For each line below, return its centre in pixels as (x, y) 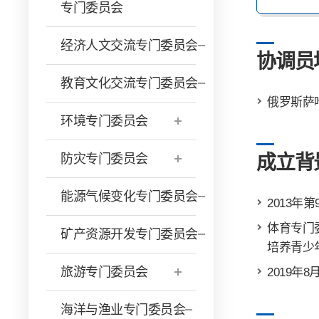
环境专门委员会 (104, 121)
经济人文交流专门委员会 (129, 46)
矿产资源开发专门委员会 (129, 234)
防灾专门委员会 (104, 159)
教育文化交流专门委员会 (129, 83)
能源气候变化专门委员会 (129, 197)
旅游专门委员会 (104, 272)
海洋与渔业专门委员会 (123, 310)
